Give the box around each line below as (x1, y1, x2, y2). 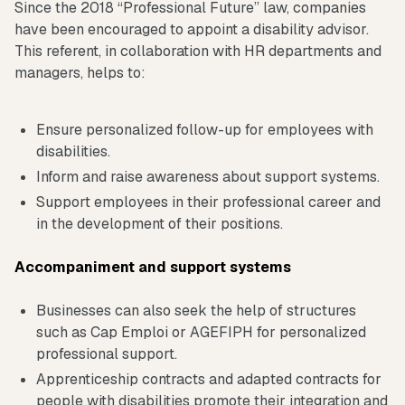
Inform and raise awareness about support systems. (36, 166, 380, 186)
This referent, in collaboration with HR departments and (14, 41, 381, 61)
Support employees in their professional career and (36, 192, 381, 212)
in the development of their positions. (36, 213, 283, 233)
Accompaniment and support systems (14, 257, 291, 277)
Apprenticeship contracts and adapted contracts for (36, 369, 381, 389)
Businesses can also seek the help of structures (36, 300, 356, 320)
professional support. (36, 344, 177, 363)
